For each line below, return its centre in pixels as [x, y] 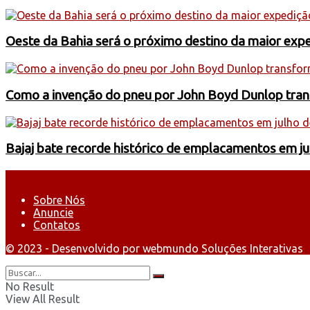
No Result [30, 286]
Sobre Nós [59, 200]
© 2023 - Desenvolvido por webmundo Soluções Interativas [154, 248]
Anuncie [53, 212]
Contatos [57, 225]
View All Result [43, 299]
